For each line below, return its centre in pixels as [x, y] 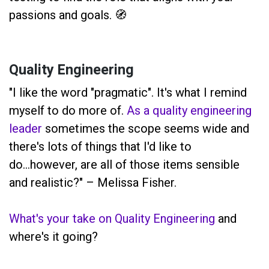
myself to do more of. [68, 110]
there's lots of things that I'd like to [100, 146]
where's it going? [53, 236]
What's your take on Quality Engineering [112, 218]
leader [26, 128]
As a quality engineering [189, 110]
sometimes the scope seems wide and [146, 128]
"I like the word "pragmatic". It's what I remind [128, 92]
